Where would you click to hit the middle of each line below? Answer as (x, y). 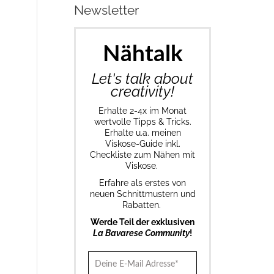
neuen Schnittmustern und (143, 194)
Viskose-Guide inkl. (143, 143)
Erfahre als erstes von (143, 183)
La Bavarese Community (141, 233)
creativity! (143, 91)
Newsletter (106, 10)
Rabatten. (143, 205)
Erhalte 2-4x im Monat (143, 110)
